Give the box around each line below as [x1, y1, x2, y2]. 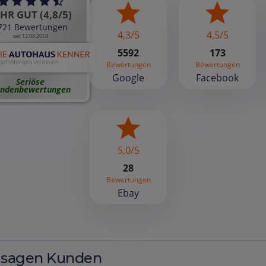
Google [112, 71, 144, 84]
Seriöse [16, 76, 45, 87]
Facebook [196, 71, 239, 84]
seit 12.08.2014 [12, 33, 48, 40]
